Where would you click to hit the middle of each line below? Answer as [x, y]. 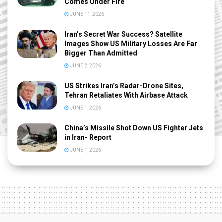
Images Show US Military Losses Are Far [131, 43]
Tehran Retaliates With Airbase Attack [126, 95]
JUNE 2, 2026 [85, 65]
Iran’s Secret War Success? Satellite [123, 34]
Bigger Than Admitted [101, 53]
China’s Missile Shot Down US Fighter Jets [134, 128]
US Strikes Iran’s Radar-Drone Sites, [124, 85]
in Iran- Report [89, 137]
